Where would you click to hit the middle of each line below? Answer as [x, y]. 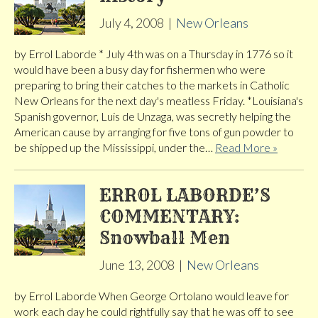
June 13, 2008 [137, 265]
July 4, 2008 [132, 23]
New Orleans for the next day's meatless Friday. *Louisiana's [159, 101]
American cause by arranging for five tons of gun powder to [154, 132]
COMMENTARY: [170, 217]
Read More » [246, 148]
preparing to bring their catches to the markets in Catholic [152, 85]
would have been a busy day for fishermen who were [140, 70]
